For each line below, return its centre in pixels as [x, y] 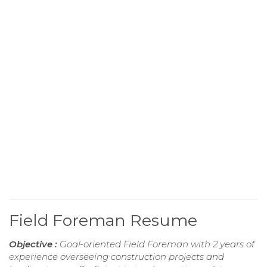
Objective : [34, 244]
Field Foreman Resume [103, 221]
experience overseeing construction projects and [117, 257]
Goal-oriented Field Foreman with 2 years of [157, 244]
